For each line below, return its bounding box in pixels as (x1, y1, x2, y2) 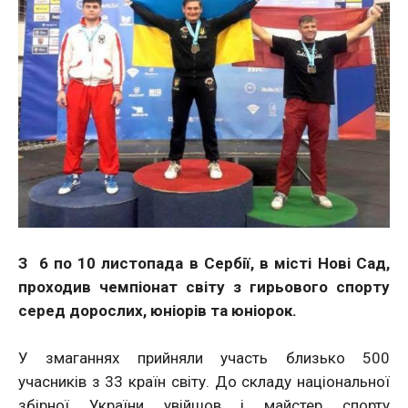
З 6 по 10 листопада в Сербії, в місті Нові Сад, (18, 254, 390, 273)
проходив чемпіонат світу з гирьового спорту (18, 278, 390, 297)
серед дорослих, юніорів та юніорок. (18, 301, 297, 321)
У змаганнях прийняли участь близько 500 (18, 349, 390, 368)
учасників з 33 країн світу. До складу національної (18, 372, 390, 392)
